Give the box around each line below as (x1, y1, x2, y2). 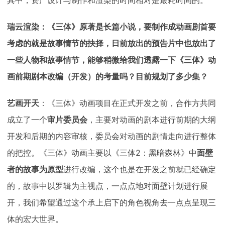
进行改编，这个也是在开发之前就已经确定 (63, 165, 216, 174)
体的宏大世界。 (7, 214, 63, 223)
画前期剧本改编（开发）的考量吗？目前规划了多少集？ (7, 72, 208, 81)
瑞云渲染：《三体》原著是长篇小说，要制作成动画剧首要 (7, 22, 216, 31)
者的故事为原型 (7, 165, 63, 174)
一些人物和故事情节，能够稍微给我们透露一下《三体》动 (7, 55, 216, 64)
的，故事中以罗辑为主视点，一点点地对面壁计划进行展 (7, 181, 208, 190)
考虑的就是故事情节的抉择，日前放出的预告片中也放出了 (7, 39, 216, 48)
